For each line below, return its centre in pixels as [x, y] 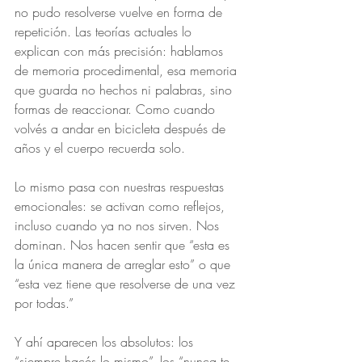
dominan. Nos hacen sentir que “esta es [124, 245]
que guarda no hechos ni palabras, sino [125, 90]
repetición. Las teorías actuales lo [105, 32]
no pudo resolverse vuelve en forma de [120, 12]
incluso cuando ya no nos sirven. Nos [119, 225]
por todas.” [44, 303]
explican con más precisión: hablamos [121, 51]
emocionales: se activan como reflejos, [122, 206]
